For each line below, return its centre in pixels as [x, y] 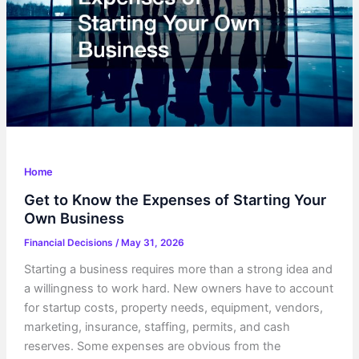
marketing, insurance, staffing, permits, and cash [157, 327]
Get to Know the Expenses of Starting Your [175, 199]
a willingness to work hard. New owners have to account [178, 288]
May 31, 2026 [152, 242]
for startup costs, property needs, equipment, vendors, [173, 307]
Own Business [74, 218]
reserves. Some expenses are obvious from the [152, 346]
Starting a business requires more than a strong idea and [178, 269]
